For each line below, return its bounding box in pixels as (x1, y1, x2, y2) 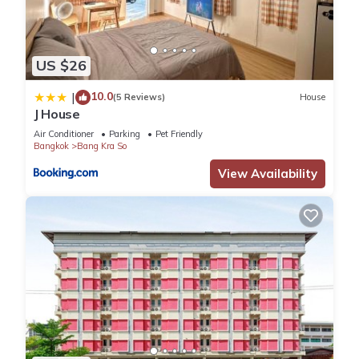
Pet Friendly (155, 127, 203, 139)
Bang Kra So (77, 139, 127, 151)
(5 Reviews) (113, 91, 165, 103)
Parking (109, 127, 140, 139)
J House (34, 105, 80, 122)
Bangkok (34, 139, 69, 151)
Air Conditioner (34, 127, 94, 139)
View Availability (218, 165, 317, 181)
